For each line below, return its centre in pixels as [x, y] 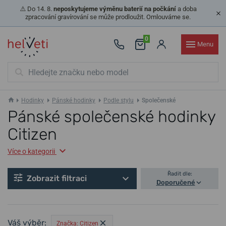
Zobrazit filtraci [57, 179]
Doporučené [176, 183]
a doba [186, 9]
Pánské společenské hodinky [111, 117]
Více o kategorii [31, 151]
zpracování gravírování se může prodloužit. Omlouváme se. [108, 17]
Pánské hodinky [74, 100]
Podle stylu [119, 100]
